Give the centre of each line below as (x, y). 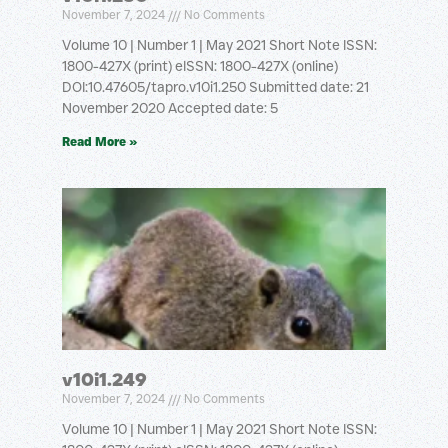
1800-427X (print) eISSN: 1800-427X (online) (200, 66)
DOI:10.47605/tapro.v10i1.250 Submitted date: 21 (215, 87)
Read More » (99, 141)
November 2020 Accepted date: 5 (170, 108)
